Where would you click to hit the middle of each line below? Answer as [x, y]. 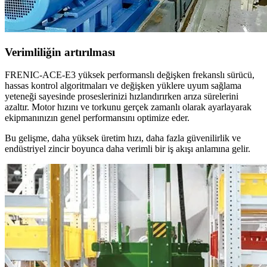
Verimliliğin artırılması [60, 52]
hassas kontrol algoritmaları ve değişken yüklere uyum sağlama [123, 86]
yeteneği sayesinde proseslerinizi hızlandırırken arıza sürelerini [122, 97]
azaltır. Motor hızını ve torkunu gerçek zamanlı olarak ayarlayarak [128, 107]
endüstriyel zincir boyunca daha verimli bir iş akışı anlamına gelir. [128, 149]
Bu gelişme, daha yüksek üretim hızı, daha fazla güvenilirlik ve [123, 138]
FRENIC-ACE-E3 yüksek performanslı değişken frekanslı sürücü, [130, 75]
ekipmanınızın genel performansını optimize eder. [97, 118]
